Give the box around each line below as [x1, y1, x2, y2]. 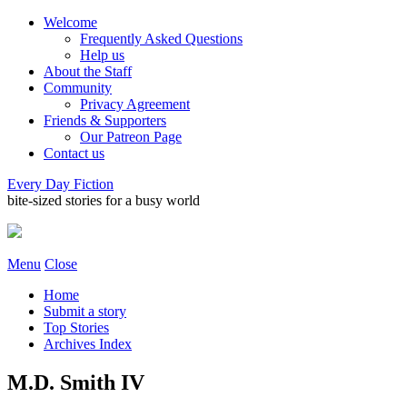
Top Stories [44, 320, 109, 335]
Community [44, 80, 112, 95]
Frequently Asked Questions [80, 31, 243, 46]
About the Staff [44, 64, 132, 79]
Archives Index [44, 336, 132, 352]
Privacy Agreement [80, 96, 190, 112]
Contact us [44, 145, 104, 161]
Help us [80, 47, 124, 63]
